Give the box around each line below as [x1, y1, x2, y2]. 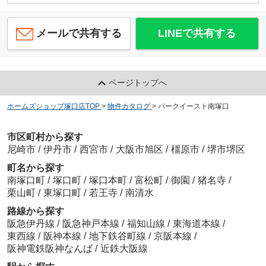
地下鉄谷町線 [88, 230, 148, 241]
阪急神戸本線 [62, 218, 122, 229]
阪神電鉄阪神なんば [7, 243, 95, 254]
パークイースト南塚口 [157, 102, 229, 111]
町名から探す [7, 162, 64, 173]
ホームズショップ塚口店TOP [7, 102, 100, 111]
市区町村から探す [7, 131, 83, 142]
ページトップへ [109, 78, 167, 88]
